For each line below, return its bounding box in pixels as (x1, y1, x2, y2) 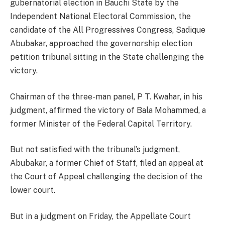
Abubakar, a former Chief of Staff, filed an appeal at (10, 158, 203, 168)
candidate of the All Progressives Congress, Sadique (10, 25, 205, 35)
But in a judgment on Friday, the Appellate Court (10, 211, 191, 221)
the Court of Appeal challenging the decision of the (10, 172, 202, 182)
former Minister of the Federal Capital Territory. (10, 119, 192, 129)
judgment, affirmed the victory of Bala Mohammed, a (10, 105, 206, 115)
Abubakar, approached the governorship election (10, 39, 192, 49)
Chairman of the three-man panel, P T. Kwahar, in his (10, 91, 202, 101)
